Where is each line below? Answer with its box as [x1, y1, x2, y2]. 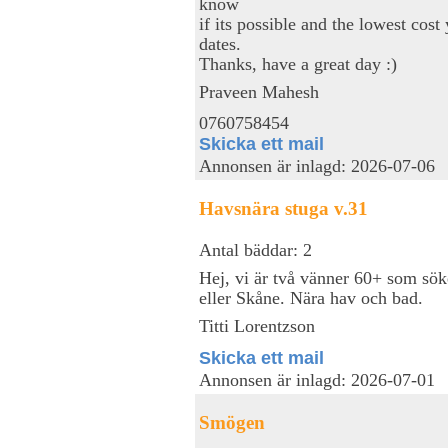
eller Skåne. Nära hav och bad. [199, 287, 423, 308]
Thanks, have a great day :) [199, 53, 397, 74]
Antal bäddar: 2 [199, 239, 312, 260]
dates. [199, 33, 241, 54]
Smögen [199, 411, 265, 433]
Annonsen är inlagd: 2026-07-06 [199, 156, 435, 176]
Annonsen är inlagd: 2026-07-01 [199, 370, 435, 390]
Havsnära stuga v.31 [199, 197, 368, 219]
